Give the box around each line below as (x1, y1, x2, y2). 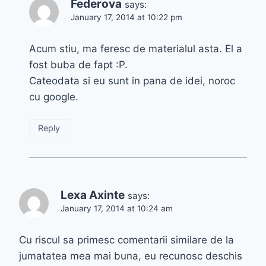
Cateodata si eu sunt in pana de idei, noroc (29, 75, 235, 87)
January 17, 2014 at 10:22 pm (71, 12, 182, 23)
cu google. (29, 91, 78, 103)
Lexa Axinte (61, 188, 125, 202)
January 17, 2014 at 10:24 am (61, 204, 173, 214)
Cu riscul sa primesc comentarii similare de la (19, 234, 234, 246)
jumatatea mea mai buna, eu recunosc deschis (19, 250, 242, 262)
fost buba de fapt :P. (29, 59, 128, 71)
